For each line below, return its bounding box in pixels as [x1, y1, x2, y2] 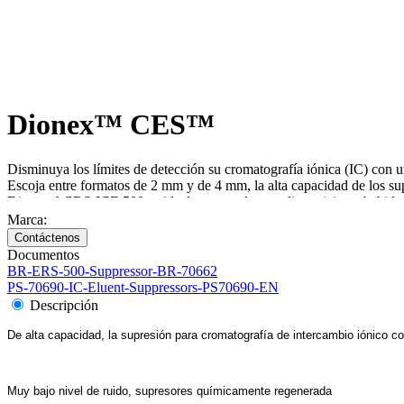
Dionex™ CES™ [7, 108, 215, 142]
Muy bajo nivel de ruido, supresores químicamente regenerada [7, 383, 332, 398]
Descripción [30, 297, 98, 313]
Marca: [7, 211, 50, 227]
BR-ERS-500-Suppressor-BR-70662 [7, 262, 217, 279]
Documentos [7, 246, 79, 262]
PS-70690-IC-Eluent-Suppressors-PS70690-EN [7, 279, 279, 295]
